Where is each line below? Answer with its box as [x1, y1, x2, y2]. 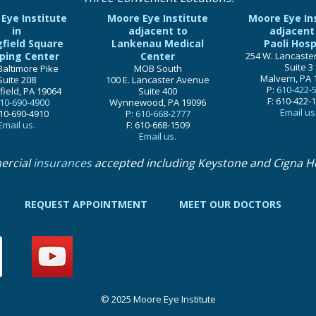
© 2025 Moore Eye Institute [100, 292, 216, 305]
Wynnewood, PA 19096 [109, 95, 207, 109]
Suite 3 [284, 60, 314, 73]
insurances [33, 154, 92, 171]
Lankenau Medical [111, 36, 205, 50]
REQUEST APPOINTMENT [24, 197, 147, 211]
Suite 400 [138, 84, 178, 97]
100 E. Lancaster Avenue [106, 73, 210, 86]
